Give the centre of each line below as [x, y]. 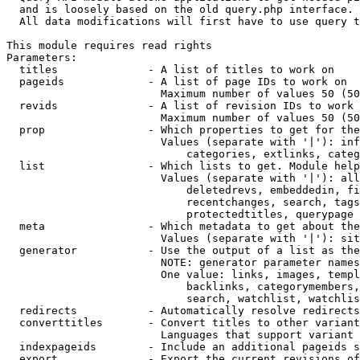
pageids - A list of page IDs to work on [177, 82]
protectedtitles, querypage [180, 214]
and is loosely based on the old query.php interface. [180, 9]
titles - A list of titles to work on [170, 70]
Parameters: [42, 57]
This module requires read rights [109, 45]
